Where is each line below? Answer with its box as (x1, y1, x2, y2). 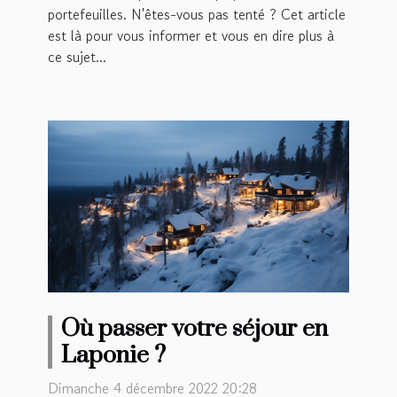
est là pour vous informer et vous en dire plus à (48, 25, 334, 47)
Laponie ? (61, 340, 166, 371)
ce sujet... (48, 46, 106, 68)
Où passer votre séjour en (61, 314, 328, 345)
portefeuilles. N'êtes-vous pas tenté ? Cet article (48, 4, 346, 26)
